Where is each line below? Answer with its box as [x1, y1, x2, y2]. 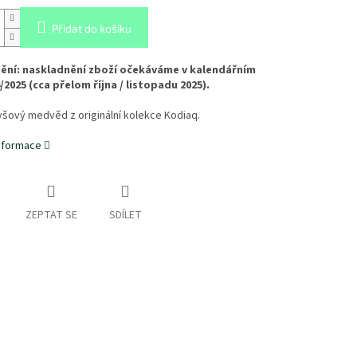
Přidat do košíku [51, 22, 131, 36]
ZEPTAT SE [25, 207, 77, 224]
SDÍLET [108, 207, 142, 224]
